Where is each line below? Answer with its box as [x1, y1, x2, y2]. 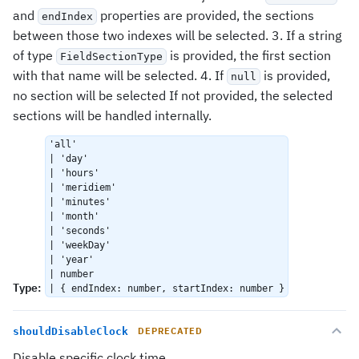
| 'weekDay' [49, 240, 111, 251]
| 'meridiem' [49, 182, 116, 193]
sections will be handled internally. [13, 107, 212, 123]
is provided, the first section [167, 47, 331, 63]
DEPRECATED [138, 325, 203, 337]
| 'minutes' [49, 196, 111, 208]
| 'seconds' [49, 225, 111, 236]
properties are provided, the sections [97, 7, 314, 23]
